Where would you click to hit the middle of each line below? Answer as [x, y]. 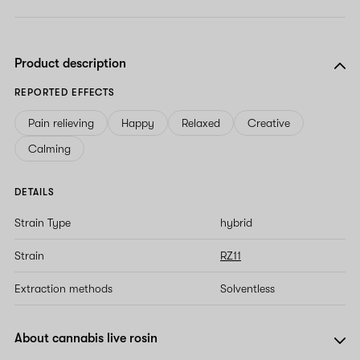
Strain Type [43, 223]
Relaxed [201, 123]
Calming [49, 149]
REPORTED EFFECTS [65, 93]
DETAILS [35, 192]
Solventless [247, 289]
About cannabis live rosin [86, 339]
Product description [70, 64]
